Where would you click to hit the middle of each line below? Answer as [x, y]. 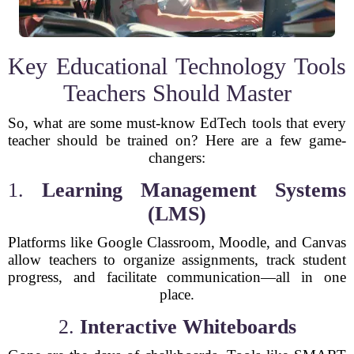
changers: [177, 158]
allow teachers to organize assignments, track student [177, 260]
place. [177, 294]
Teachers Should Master [177, 93]
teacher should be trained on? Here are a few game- [177, 140]
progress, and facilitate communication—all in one [177, 277]
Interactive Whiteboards [188, 327]
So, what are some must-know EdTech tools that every [177, 123]
